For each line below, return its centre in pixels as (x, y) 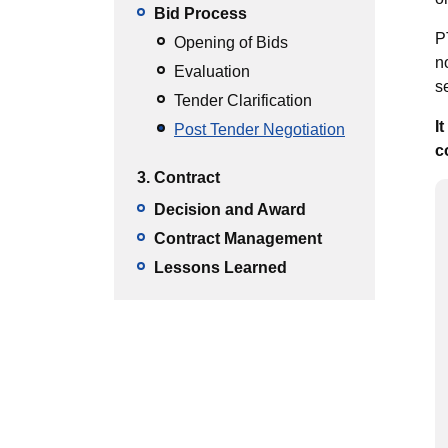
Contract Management (238, 238)
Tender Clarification (243, 100)
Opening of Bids (231, 42)
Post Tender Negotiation (259, 129)
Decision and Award (230, 209)
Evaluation (212, 71)
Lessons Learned (220, 267)
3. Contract (178, 177)
